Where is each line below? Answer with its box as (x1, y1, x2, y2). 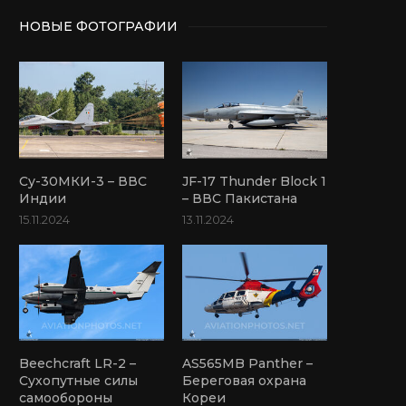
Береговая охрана (182, 372, 307, 390)
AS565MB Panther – (182, 355, 314, 372)
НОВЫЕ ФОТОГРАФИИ (19, 18, 178, 34)
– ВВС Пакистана (182, 189, 298, 207)
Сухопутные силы (19, 372, 138, 390)
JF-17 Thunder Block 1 (182, 172, 327, 189)
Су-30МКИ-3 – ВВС (19, 172, 147, 189)
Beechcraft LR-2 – (19, 355, 136, 372)
